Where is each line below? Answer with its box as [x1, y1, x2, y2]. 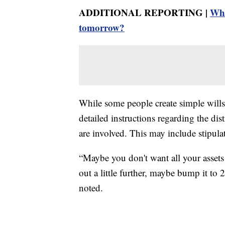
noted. [79, 181, 103, 194]
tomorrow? [79, 20, 125, 34]
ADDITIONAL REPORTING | [79, 5, 210, 19]
